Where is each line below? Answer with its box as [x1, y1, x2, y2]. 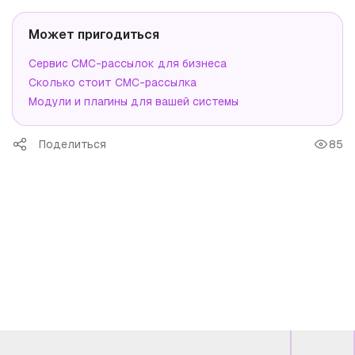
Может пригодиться [29, 26, 159, 43]
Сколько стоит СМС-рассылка [29, 75, 197, 90]
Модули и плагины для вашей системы [29, 94, 239, 109]
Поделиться [39, 137, 106, 151]
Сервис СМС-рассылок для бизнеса [29, 56, 227, 71]
